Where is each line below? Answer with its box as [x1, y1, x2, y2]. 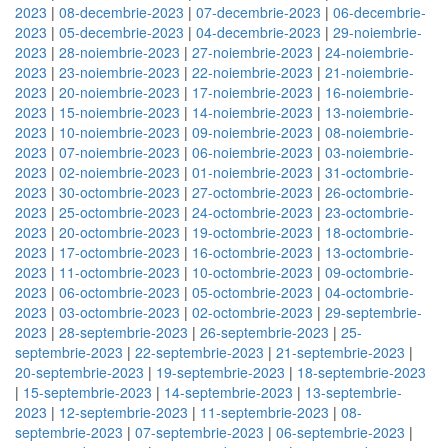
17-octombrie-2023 [59, 242, 180, 262]
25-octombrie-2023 [59, 202, 180, 222]
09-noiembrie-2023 [192, 122, 313, 142]
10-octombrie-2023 [192, 262, 313, 282]
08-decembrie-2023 [59, 2, 184, 22]
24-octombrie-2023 [192, 202, 313, 222]
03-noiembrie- [325, 142, 414, 162]
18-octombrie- [325, 222, 414, 242]
